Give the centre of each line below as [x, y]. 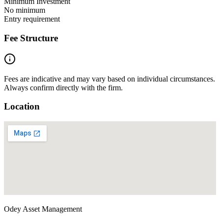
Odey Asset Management [43, 209]
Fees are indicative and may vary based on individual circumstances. [110, 79]
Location [22, 107]
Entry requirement [32, 19]
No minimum [25, 10]
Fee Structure [31, 38]
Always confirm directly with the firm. [63, 87]
